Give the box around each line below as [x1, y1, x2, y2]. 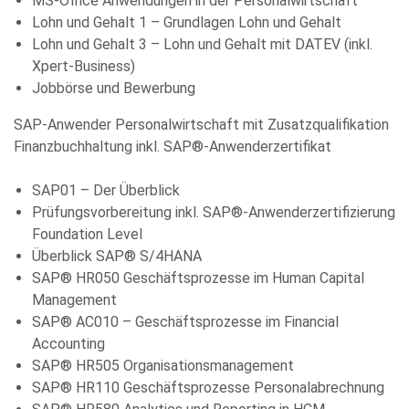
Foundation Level [32, 225, 142, 244]
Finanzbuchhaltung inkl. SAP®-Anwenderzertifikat [14, 138, 331, 156]
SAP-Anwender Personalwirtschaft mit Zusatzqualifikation [14, 116, 389, 134]
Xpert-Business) [32, 58, 135, 76]
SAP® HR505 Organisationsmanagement [32, 357, 294, 375]
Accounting [32, 335, 105, 353]
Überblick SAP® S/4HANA [32, 247, 202, 266]
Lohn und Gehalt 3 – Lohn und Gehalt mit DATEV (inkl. [32, 36, 372, 54]
